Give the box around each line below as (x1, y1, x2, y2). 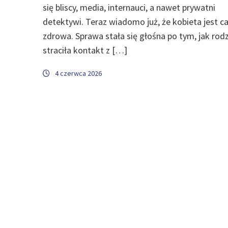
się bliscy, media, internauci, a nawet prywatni (43, 1, 215, 13)
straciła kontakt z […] (43, 44, 127, 56)
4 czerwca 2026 (55, 68, 102, 78)
